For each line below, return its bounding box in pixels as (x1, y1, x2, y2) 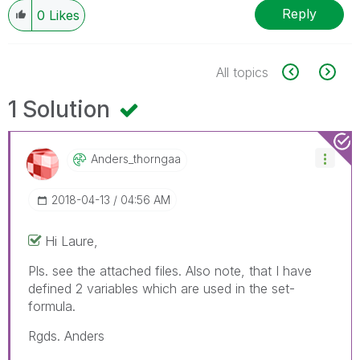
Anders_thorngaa (91, 151, 181, 166)
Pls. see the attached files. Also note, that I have (28, 262, 312, 279)
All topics (216, 63, 268, 80)
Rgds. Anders (28, 327, 104, 344)
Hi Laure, (45, 232, 98, 249)
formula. (28, 297, 76, 314)
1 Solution (8, 95, 116, 123)
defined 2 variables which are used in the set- (28, 280, 295, 297)
